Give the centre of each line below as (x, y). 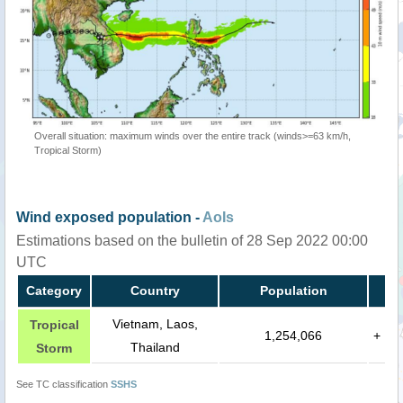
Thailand (155, 348)
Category (54, 291)
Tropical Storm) (68, 151)
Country (155, 291)
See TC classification (63, 385)
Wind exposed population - (109, 218)
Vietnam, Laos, (155, 324)
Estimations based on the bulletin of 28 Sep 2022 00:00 (192, 241)
